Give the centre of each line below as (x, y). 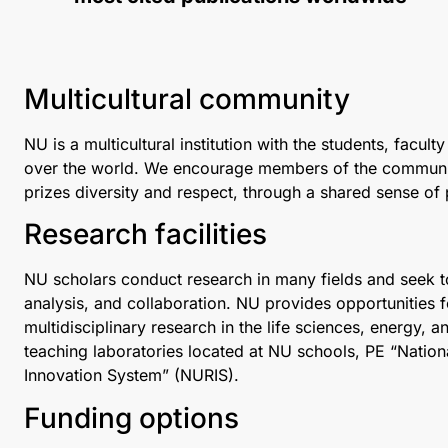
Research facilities (145, 234)
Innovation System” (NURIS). (131, 375)
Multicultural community (187, 98)
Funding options (131, 417)
